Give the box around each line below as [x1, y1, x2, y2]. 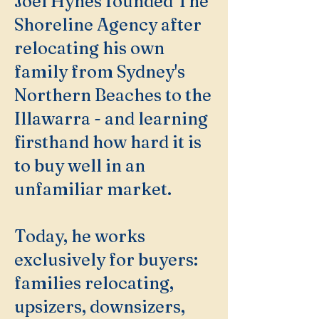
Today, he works [14, 226, 145, 246]
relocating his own [14, 38, 164, 58]
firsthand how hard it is [14, 132, 202, 152]
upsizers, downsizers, [14, 296, 185, 317]
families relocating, [14, 273, 174, 293]
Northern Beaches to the [14, 85, 211, 105]
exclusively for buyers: [14, 249, 198, 270]
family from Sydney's [14, 61, 185, 82]
